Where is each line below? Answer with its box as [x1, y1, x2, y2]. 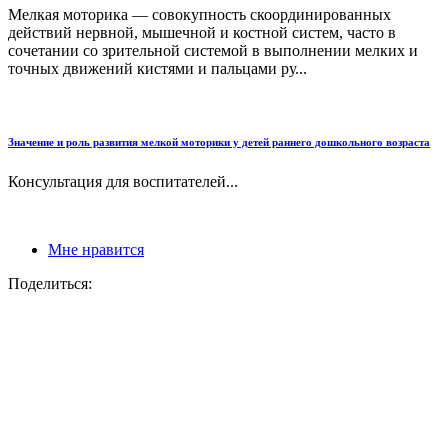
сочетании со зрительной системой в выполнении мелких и [8, 41, 418, 59]
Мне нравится [48, 241, 144, 259]
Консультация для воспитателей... [8, 173, 238, 191]
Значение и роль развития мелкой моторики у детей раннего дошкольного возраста [8, 136, 430, 149]
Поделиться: [8, 275, 92, 293]
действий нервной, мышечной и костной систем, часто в [8, 23, 396, 41]
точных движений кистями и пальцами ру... [8, 59, 307, 77]
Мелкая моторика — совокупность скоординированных [8, 5, 391, 23]
